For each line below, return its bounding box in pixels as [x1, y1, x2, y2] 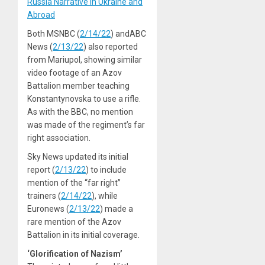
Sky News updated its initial [27, 151, 128, 161]
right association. [27, 132, 91, 143]
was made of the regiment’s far [27, 119, 145, 130]
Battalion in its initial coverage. [27, 230, 140, 240]
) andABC [111, 28, 146, 38]
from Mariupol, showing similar [27, 54, 142, 64]
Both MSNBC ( [27, 28, 80, 38]
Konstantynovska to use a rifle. [27, 93, 141, 104]
